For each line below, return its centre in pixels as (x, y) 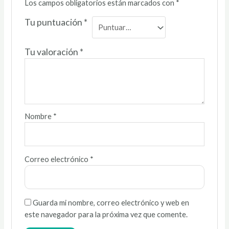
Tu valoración (52, 52)
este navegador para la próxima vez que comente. (106, 214)
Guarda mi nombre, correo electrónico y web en (111, 202)
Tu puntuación (54, 22)
